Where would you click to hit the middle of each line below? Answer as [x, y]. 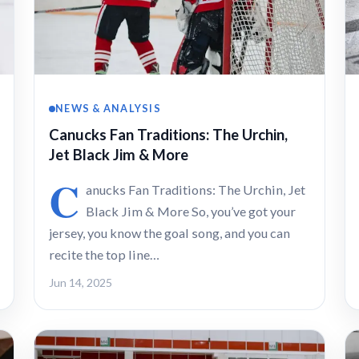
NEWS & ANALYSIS [109, 109]
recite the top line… [104, 254]
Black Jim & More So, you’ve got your [191, 211]
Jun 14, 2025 [81, 282]
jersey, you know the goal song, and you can [169, 232]
